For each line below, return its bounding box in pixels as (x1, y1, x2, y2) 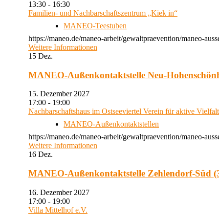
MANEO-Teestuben (64, 22, 127, 30)
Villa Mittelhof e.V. (28, 205, 88, 214)
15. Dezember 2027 (28, 89, 97, 98)
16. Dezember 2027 (28, 188, 97, 197)
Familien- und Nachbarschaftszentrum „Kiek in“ (28, 9, 177, 17)
